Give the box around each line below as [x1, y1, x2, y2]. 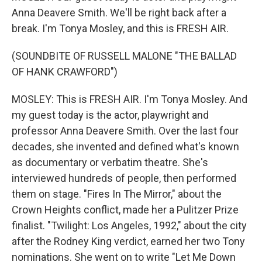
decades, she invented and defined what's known [12, 140, 239, 153]
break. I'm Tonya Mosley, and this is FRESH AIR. [12, 22, 229, 35]
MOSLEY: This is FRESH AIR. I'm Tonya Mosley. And [12, 93, 247, 105]
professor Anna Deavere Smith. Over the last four [12, 125, 239, 137]
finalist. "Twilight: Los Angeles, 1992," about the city [12, 219, 247, 232]
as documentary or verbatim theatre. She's [12, 156, 208, 168]
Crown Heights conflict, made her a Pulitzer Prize [12, 204, 239, 216]
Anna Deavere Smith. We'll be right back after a [12, 6, 226, 19]
